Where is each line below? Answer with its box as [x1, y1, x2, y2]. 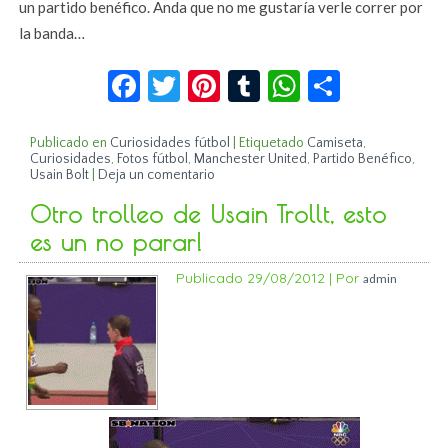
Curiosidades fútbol [110, 134, 231, 151]
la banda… [19, 23, 86, 42]
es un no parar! [30, 227, 204, 256]
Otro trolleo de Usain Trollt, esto [30, 199, 388, 228]
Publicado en [30, 134, 108, 151]
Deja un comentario [98, 166, 216, 183]
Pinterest [220, 57, 347, 97]
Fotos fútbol [117, 150, 189, 167]
